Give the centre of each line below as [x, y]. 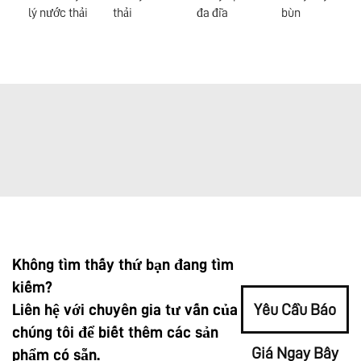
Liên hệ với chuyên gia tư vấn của [125, 309]
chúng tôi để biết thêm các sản [115, 332]
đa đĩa [212, 12]
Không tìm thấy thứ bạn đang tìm [123, 264]
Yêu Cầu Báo [295, 309]
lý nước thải [58, 12]
